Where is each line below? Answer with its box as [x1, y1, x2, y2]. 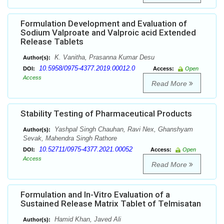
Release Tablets [20, 36, 83, 47]
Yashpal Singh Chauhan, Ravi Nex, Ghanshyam [52, 125, 193, 133]
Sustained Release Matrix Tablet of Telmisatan [20, 198, 201, 209]
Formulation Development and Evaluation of [20, 18, 187, 29]
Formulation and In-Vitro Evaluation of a [20, 189, 170, 200]
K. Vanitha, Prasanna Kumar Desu [52, 53, 154, 61]
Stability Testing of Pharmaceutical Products [20, 108, 192, 119]
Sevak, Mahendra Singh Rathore [23, 134, 117, 142]
